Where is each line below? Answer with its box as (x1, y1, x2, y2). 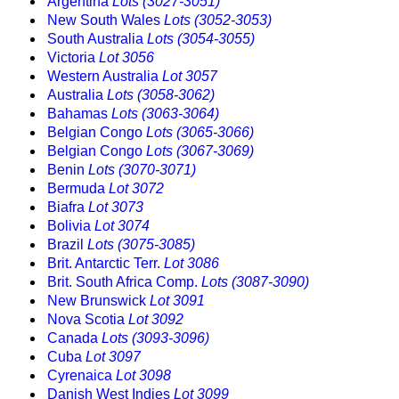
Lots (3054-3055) (147, 31, 255, 47)
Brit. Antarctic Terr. (47, 256, 164, 272)
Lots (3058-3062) (107, 87, 215, 103)
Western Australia (47, 69, 162, 85)
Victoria (47, 50, 99, 66)
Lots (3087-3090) (201, 274, 309, 290)
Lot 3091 (150, 293, 205, 309)
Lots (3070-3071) (88, 162, 196, 178)
